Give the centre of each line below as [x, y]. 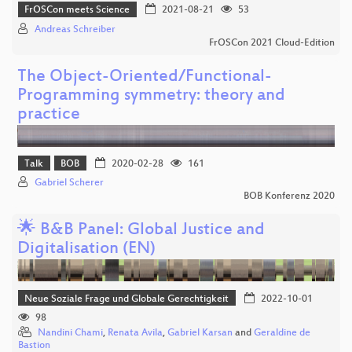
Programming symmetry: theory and [151, 96]
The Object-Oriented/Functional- [145, 77]
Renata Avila [135, 334]
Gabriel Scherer [69, 183]
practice [49, 115]
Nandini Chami [70, 334]
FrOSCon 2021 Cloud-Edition [272, 43]
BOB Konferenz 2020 [289, 197]
